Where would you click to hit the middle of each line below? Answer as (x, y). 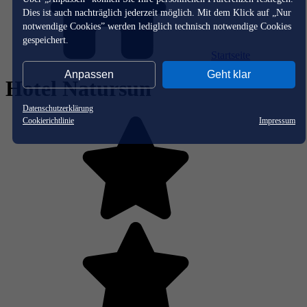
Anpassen (89, 74)
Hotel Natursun (78, 89)
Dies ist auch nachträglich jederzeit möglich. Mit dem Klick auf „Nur (157, 12)
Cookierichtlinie (48, 120)
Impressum (277, 120)
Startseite (231, 55)
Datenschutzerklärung (58, 108)
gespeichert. (46, 40)
